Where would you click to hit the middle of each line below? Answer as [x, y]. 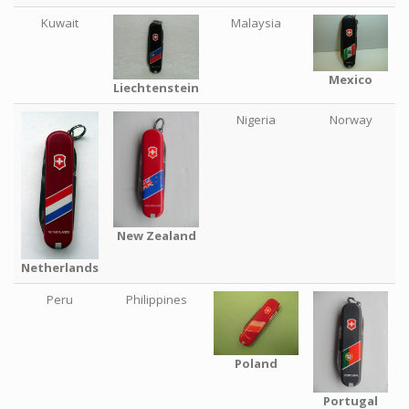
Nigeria [256, 120]
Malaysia [256, 23]
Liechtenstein [156, 87]
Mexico [351, 79]
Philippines [156, 299]
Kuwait [60, 23]
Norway [351, 120]
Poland [256, 363]
